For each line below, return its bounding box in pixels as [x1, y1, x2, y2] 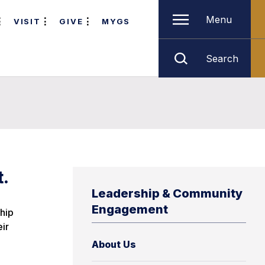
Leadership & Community [92, 186, 243, 201]
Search [206, 52, 238, 64]
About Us [92, 238, 136, 250]
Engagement [92, 202, 168, 216]
